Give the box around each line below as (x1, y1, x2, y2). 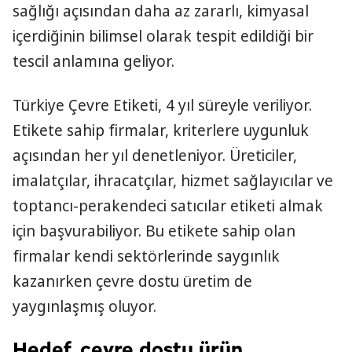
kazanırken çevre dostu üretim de (13, 271, 252, 291)
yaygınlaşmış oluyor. (13, 296, 156, 317)
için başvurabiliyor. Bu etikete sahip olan (13, 221, 295, 241)
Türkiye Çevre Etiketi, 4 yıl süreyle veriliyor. (13, 95, 312, 115)
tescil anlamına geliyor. (13, 51, 174, 71)
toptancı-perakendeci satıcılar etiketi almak (13, 196, 323, 216)
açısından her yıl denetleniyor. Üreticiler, (13, 145, 297, 166)
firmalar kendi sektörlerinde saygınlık (13, 246, 280, 266)
